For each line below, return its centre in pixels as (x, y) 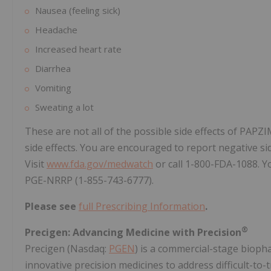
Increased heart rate (78, 49)
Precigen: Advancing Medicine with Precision (133, 233)
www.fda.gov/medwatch (100, 164)
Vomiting (53, 88)
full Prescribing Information (142, 207)
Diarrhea (53, 69)
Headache (56, 30)
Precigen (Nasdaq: (67, 249)
